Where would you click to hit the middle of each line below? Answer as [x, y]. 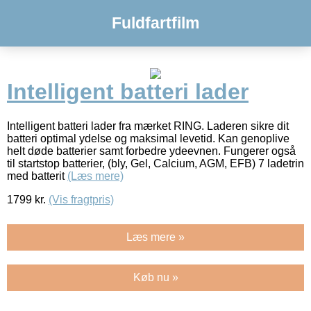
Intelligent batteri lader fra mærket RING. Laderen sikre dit [148, 126]
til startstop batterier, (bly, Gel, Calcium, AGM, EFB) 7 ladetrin [155, 163]
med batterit [37, 176]
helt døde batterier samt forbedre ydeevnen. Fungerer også [151, 151]
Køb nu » [155, 277]
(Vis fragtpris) [81, 199]
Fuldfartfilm [155, 23]
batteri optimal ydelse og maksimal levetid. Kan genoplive [148, 138]
